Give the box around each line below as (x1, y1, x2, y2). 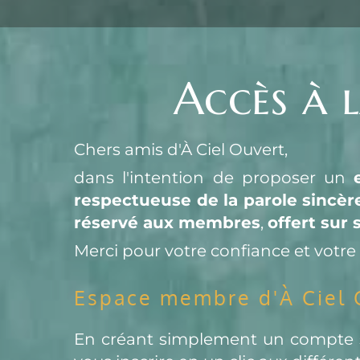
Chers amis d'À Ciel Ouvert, (74, 140, 288, 160)
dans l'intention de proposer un (74, 168, 354, 188)
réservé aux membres (74, 213, 261, 233)
